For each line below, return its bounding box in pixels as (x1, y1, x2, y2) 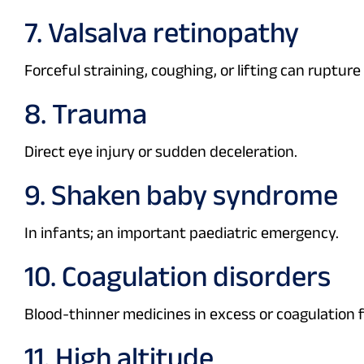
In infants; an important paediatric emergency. (24, 223, 339, 242)
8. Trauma (24, 97, 147, 130)
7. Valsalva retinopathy (24, 16, 299, 49)
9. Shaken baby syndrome (24, 179, 338, 211)
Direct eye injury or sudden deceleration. (24, 142, 297, 161)
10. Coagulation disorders (24, 260, 331, 292)
